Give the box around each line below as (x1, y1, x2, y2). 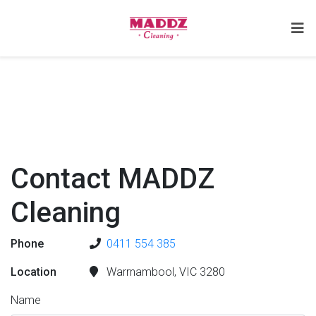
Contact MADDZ (11, 162, 214, 195)
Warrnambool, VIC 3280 (104, 265, 225, 279)
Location (11, 265, 56, 279)
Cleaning (11, 196, 121, 229)
